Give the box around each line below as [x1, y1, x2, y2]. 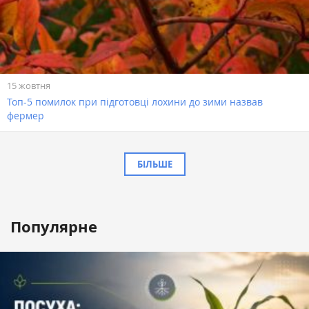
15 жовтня [7, 79, 50, 92]
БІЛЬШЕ [137, 158, 172, 171]
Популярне [10, 216, 97, 238]
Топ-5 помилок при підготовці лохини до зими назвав [7, 95, 263, 109]
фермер [7, 109, 44, 123]
